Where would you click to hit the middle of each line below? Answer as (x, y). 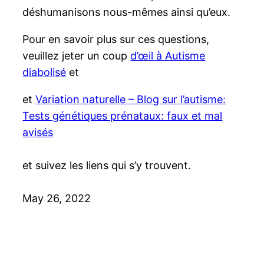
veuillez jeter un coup (77, 55)
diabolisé (44, 72)
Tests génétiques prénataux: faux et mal (123, 115)
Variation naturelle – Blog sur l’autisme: (131, 99)
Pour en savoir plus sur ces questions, (116, 39)
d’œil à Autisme (168, 55)
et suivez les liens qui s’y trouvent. (107, 165)
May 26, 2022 (57, 198)
